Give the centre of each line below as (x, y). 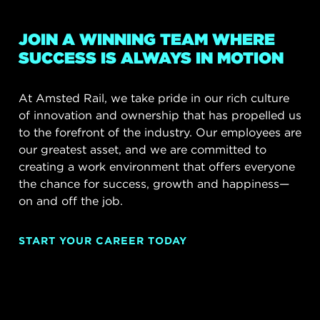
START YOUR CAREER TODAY (103, 241)
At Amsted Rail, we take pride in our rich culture (154, 99)
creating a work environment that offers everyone (157, 167)
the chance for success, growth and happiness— (154, 184)
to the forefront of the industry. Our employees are (160, 133)
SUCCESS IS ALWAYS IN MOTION (151, 58)
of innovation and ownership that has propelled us (160, 116)
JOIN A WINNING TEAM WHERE (147, 39)
